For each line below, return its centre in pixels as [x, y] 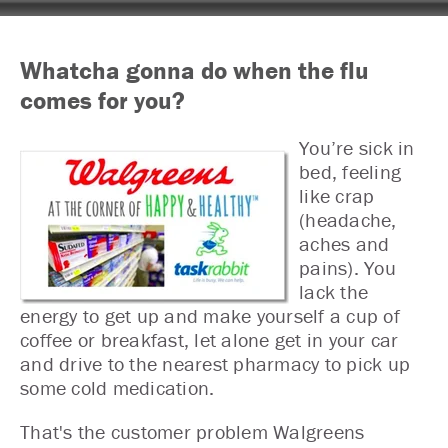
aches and [344, 243]
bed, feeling [350, 171]
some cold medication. [117, 387]
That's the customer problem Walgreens [192, 431]
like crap [337, 195]
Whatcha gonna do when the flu [194, 70]
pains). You [347, 267]
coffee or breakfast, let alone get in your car [209, 339]
